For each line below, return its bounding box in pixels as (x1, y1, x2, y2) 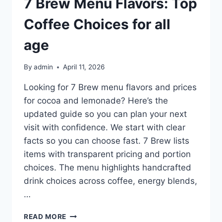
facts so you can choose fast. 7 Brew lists (24, 136, 189, 146)
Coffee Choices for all (24, 15, 170, 33)
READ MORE (24, 213, 67, 221)
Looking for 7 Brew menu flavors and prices (24, 82, 197, 93)
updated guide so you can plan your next (24, 109, 187, 119)
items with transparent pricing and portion (24, 149, 191, 160)
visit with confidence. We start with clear (24, 122, 185, 133)
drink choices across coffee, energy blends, (24, 176, 197, 186)
